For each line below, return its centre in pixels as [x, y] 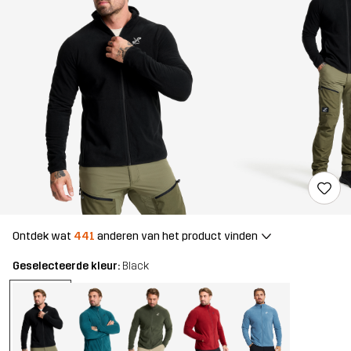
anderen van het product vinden [176, 236]
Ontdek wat [43, 236]
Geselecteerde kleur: [67, 266]
